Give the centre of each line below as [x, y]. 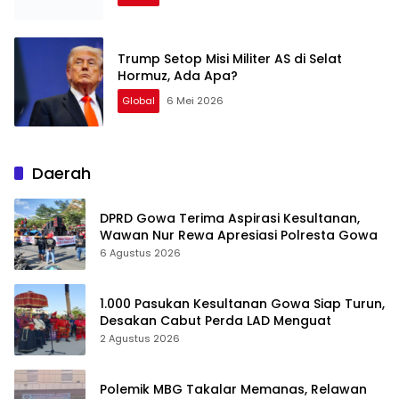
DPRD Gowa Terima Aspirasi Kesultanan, [230, 219]
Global [138, 101]
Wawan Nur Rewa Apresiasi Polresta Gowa [239, 236]
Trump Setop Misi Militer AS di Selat [230, 59]
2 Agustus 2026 [140, 339]
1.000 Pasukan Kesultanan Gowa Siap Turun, [242, 304]
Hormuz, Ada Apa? [178, 76]
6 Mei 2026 [195, 101]
